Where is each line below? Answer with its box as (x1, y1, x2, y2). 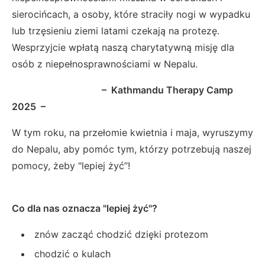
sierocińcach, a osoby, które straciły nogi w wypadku (12, 8, 250, 20)
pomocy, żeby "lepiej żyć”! (12, 160, 130, 172)
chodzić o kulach (34, 248, 114, 260)
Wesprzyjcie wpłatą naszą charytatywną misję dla (12, 41, 234, 53)
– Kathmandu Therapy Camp (12, 84, 233, 96)
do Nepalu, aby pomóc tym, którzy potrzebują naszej (12, 143, 251, 155)
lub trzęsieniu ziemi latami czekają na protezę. (12, 25, 219, 37)
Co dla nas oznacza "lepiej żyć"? (12, 202, 157, 214)
